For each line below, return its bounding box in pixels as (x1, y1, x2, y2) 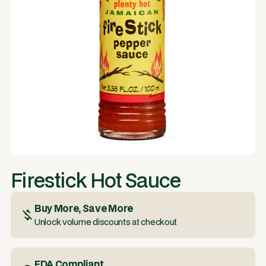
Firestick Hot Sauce (11, 167, 181, 194)
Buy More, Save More (34, 201, 133, 215)
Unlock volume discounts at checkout (34, 216, 178, 227)
